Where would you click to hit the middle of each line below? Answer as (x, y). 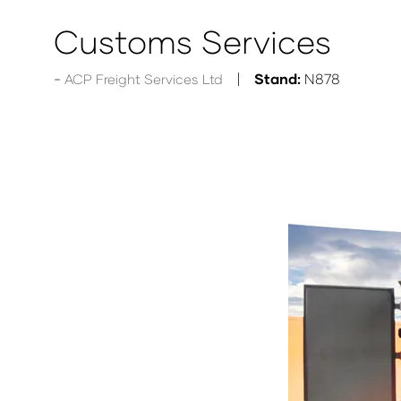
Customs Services (192, 41)
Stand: (277, 78)
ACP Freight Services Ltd (144, 79)
